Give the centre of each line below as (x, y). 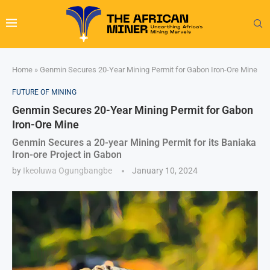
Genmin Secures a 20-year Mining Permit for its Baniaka (134, 142)
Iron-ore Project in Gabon (67, 154)
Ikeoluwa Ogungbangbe (67, 170)
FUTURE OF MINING (44, 92)
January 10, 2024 (165, 170)
